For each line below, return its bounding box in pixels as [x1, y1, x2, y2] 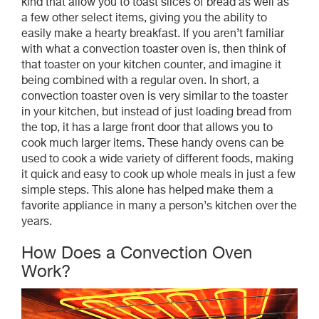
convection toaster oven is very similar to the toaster [21, 91, 288, 103]
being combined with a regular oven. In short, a [21, 75, 259, 88]
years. [21, 216, 52, 229]
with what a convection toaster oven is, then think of [21, 44, 286, 56]
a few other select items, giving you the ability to [21, 13, 267, 25]
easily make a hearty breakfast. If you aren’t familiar [21, 28, 284, 41]
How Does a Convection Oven [21, 245, 252, 263]
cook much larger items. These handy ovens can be [21, 138, 284, 150]
